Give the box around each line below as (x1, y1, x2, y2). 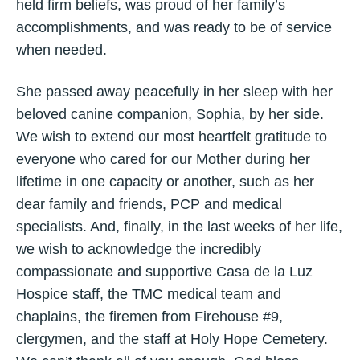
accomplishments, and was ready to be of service (16, 19, 332, 35)
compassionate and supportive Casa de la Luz (16, 264, 313, 280)
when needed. (16, 42, 107, 58)
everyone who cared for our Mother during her (16, 151, 310, 167)
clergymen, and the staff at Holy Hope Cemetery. (16, 331, 328, 347)
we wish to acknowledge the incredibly (16, 241, 261, 257)
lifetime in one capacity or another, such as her (16, 174, 314, 190)
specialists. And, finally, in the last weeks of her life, (16, 219, 342, 235)
